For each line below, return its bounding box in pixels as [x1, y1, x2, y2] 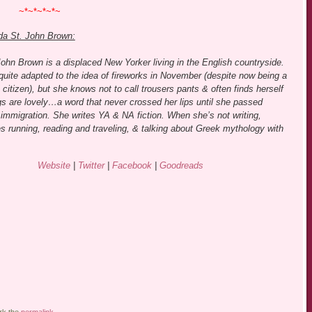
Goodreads [159, 160, 203, 171]
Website [37, 160, 70, 171]
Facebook [111, 160, 152, 171]
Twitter [77, 160, 104, 171]
